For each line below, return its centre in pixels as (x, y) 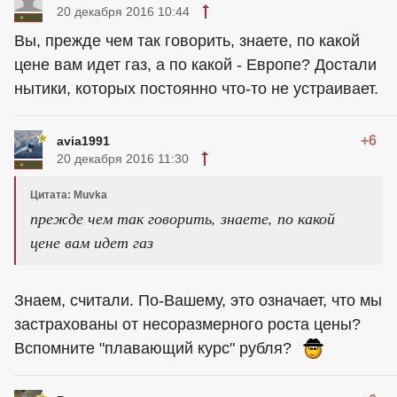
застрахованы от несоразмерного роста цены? (187, 324)
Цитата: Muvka (69, 195)
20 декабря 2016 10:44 (123, 12)
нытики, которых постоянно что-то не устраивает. (196, 89)
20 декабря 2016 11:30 (123, 159)
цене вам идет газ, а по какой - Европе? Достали (195, 65)
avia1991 (83, 141)
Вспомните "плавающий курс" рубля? (155, 348)
